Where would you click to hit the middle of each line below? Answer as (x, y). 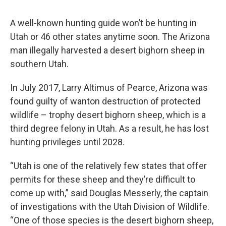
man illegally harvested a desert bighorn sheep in (107, 50)
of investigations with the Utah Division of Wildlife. (110, 207)
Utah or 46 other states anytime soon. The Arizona (110, 37)
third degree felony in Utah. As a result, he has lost (109, 129)
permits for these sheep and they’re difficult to (103, 180)
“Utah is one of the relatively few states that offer (108, 166)
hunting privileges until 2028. (67, 142)
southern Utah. (39, 64)
